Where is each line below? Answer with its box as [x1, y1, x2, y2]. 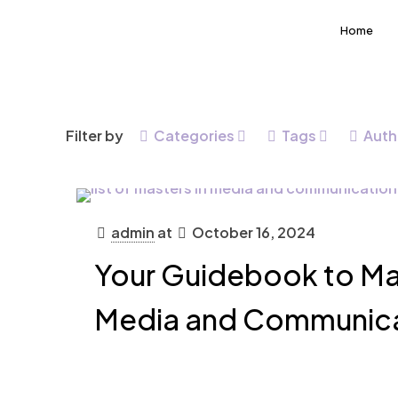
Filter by [66, 126, 123, 145]
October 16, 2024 [191, 223, 315, 242]
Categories [154, 126, 235, 145]
